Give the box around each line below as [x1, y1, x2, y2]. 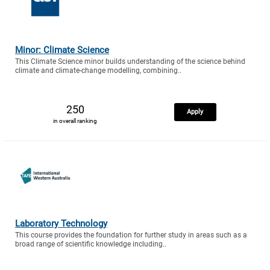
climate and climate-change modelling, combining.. [15, 66, 181, 75]
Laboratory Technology [15, 218, 107, 229]
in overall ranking [53, 118, 97, 125]
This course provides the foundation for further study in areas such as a [15, 230, 247, 239]
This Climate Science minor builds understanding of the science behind [15, 57, 245, 66]
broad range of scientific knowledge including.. [15, 239, 166, 248]
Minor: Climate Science [15, 45, 109, 56]
